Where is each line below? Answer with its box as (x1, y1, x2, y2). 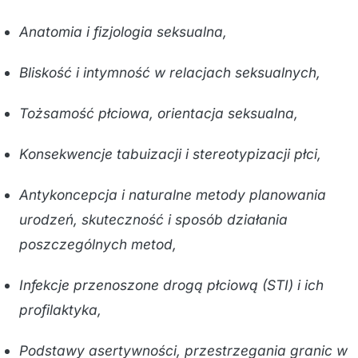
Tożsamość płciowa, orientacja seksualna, (19, 105, 298, 121)
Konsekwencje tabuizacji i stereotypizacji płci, (19, 145, 321, 162)
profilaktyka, (19, 301, 101, 318)
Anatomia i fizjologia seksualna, (19, 23, 227, 40)
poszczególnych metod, (19, 236, 177, 253)
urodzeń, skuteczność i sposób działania (19, 211, 288, 228)
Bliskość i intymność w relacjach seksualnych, (19, 64, 320, 81)
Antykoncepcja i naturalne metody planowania (19, 186, 326, 203)
